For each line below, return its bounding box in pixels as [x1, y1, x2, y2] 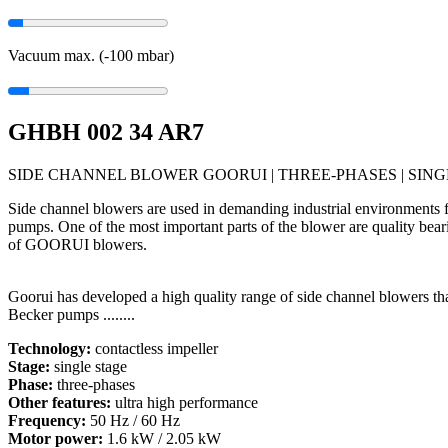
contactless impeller [91, 340, 218, 358]
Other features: [8, 394, 111, 412]
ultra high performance [111, 394, 258, 412]
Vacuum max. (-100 [8, 47, 137, 65]
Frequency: [8, 412, 86, 430]
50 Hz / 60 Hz [86, 412, 180, 430]
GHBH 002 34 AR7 [8, 119, 204, 146]
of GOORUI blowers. [8, 236, 147, 254]
